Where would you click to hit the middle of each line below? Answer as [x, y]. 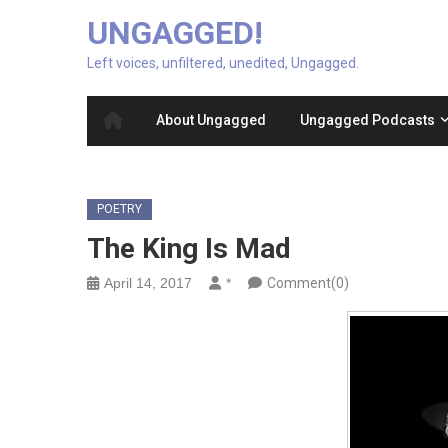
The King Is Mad [189, 249]
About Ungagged [211, 120]
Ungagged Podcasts [367, 120]
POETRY [119, 209]
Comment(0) [308, 283]
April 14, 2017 [148, 283]
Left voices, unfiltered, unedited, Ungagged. [223, 63]
